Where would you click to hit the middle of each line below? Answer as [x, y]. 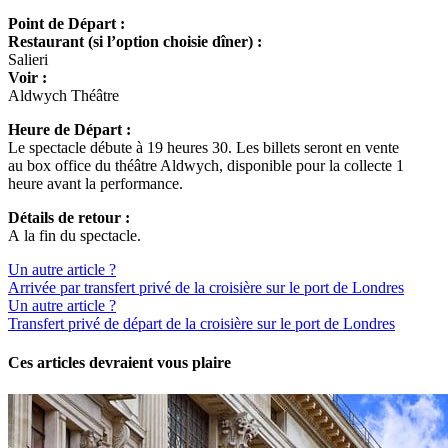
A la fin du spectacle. [74, 236]
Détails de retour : [69, 218]
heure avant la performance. [95, 184]
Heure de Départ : [69, 130]
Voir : [27, 78]
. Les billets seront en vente [313, 148]
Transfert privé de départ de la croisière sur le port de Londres [201, 324]
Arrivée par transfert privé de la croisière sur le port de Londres [206, 288]
